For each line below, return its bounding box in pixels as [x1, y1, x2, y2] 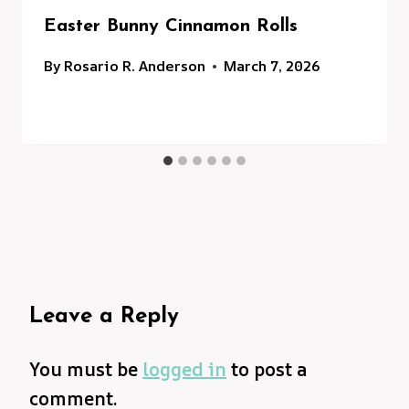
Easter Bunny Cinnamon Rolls [44, 17, 298, 37]
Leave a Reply [29, 306, 179, 329]
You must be [29, 357, 142, 383]
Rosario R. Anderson [64, 56, 206, 77]
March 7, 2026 [224, 56, 321, 77]
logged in [142, 357, 226, 383]
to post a [226, 357, 307, 383]
